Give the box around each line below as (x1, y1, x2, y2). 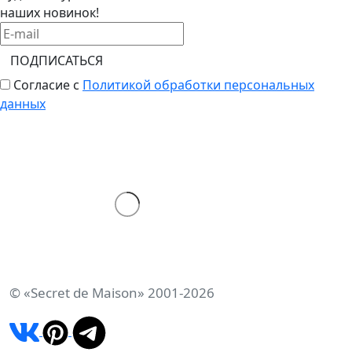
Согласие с (10, 75, 82, 93)
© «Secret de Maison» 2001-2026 (9, 283, 214, 302)
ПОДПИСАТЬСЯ (10, 51, 103, 69)
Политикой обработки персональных (82, 75, 314, 93)
